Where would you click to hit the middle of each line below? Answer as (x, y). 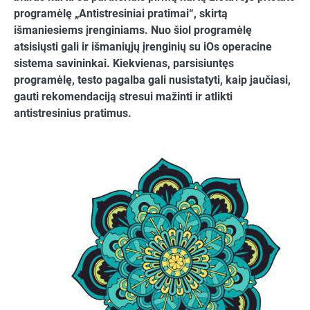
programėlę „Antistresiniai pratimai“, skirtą (121, 14)
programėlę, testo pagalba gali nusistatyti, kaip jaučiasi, (152, 80)
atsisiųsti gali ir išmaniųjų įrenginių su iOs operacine (143, 47)
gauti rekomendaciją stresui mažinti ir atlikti (123, 97)
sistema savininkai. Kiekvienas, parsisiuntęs (124, 64)
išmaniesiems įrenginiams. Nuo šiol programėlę (133, 30)
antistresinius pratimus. (73, 113)
